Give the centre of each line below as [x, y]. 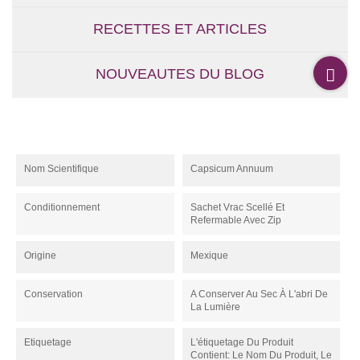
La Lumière [215, 307]
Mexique [209, 256]
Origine [40, 256]
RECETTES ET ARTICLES [180, 29]
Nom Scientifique [61, 169]
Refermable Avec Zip [235, 221]
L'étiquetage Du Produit [241, 343]
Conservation [53, 295]
